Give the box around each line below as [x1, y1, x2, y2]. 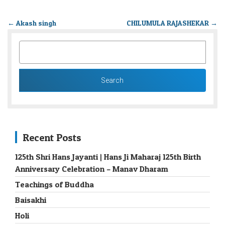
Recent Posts [23, 132, 81, 144]
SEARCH [19, 41, 53, 52]
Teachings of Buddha [15, 179, 94, 190]
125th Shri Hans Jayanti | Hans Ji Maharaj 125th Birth [15, 152, 201, 162]
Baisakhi [15, 195, 46, 205]
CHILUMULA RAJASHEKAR [126, 19, 210, 28]
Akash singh [15, 19, 56, 28]
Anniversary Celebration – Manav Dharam [15, 164, 168, 174]
